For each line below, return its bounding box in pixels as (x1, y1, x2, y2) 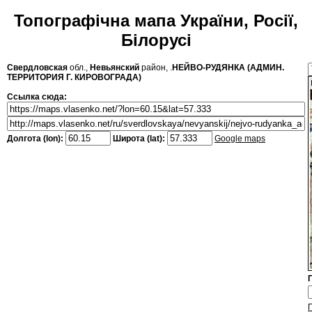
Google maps (214, 134, 265, 144)
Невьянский (90, 63, 139, 73)
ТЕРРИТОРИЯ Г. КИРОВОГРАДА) (7, 72, 141, 83)
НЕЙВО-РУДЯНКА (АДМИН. (172, 63, 284, 73)
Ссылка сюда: (7, 92, 67, 102)
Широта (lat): (111, 134, 167, 144)
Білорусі (120, 31, 192, 50)
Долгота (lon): (7, 134, 65, 144)
